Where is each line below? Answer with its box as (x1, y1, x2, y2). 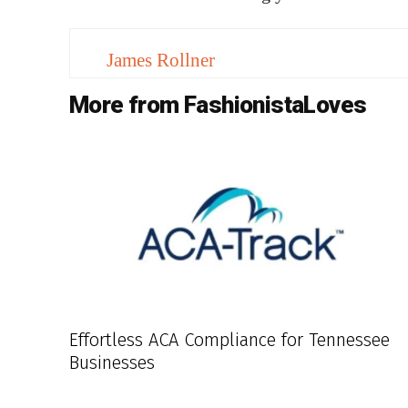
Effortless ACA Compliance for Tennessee (69, 328, 390, 351)
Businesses (69, 351, 155, 373)
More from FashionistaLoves (69, 91, 367, 119)
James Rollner (107, 49, 215, 72)
